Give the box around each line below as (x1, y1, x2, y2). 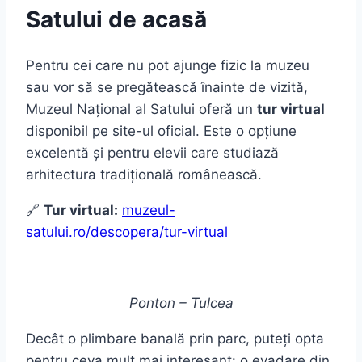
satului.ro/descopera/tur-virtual (26, 224, 228, 241)
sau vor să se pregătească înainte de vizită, (26, 79, 308, 96)
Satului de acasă (26, 6, 207, 34)
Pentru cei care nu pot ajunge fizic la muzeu (26, 57, 309, 74)
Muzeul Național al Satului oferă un (26, 101, 257, 118)
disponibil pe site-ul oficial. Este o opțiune (26, 123, 297, 140)
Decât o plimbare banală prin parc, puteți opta (26, 330, 324, 347)
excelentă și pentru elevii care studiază (26, 145, 279, 162)
